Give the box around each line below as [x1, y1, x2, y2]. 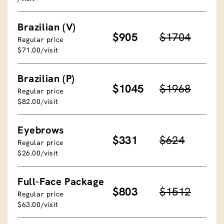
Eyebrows [17, 123, 64, 136]
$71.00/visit [17, 45, 58, 54]
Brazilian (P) [17, 71, 75, 85]
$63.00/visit [17, 199, 58, 209]
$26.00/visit [17, 148, 58, 157]
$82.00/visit [17, 96, 58, 106]
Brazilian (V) [17, 20, 76, 33]
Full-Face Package [17, 174, 104, 188]
